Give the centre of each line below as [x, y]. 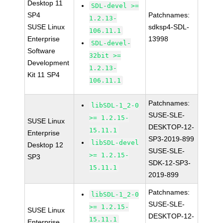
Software [42, 51]
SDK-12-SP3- [170, 163]
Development [49, 63]
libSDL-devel [115, 143]
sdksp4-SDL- [169, 27]
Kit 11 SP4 [44, 75]
